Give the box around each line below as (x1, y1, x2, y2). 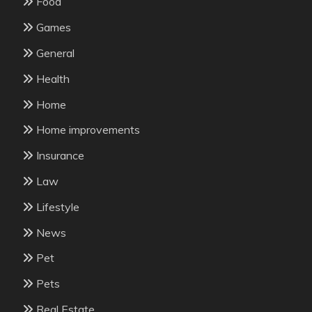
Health (36, 71, 70, 86)
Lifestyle (36, 199, 79, 214)
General (36, 46, 75, 61)
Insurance (36, 148, 84, 163)
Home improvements (36, 123, 140, 137)
